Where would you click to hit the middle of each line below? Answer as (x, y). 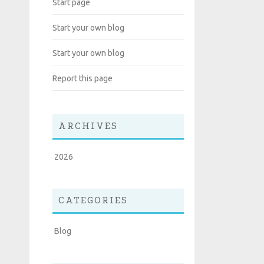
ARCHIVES (88, 126)
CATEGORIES (93, 200)
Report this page (82, 79)
